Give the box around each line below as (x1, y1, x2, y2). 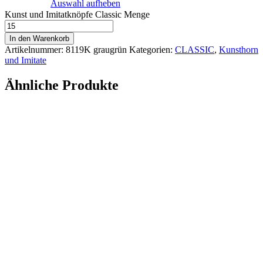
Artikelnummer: (5, 44, 66, 55)
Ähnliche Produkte (5, 77, 119, 93)
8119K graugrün (66, 44, 127, 55)
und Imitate (5, 55, 46, 65)
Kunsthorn (219, 44, 258, 55)
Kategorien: (129, 44, 175, 55)
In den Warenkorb (9, 33, 69, 43)
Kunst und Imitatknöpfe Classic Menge (5, 9, 150, 19)
